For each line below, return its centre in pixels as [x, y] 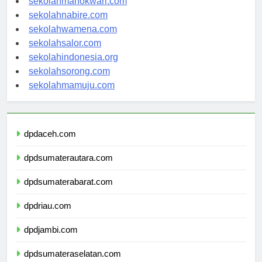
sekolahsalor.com [65, 54]
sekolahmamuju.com [72, 96]
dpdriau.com [48, 216]
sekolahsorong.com [69, 82]
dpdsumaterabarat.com [68, 192]
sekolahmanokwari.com [78, 12]
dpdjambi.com [51, 240]
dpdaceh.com [50, 144]
